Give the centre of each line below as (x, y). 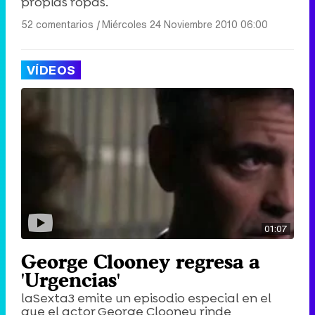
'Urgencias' (71, 280)
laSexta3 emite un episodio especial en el (146, 298)
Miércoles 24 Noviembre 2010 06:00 (185, 25)
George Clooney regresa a (140, 262)
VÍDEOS (51, 70)
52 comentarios (57, 25)
